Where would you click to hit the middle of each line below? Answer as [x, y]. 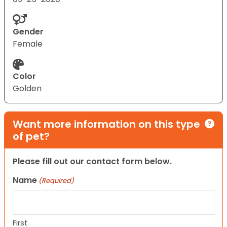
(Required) [56, 180]
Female [28, 44]
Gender [28, 31]
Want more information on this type [106, 124]
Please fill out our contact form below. [92, 161]
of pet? [31, 136]
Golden [27, 88]
